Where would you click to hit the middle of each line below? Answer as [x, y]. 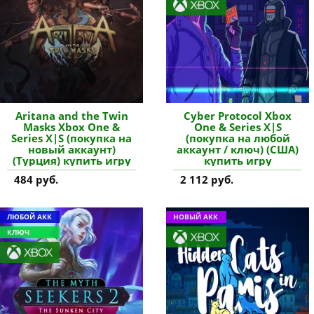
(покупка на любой [238, 138]
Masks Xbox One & [72, 127]
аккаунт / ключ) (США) [238, 149]
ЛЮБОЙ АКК [29, 216]
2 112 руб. [207, 179]
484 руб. [36, 179]
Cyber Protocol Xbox [238, 115]
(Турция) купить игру [71, 160]
